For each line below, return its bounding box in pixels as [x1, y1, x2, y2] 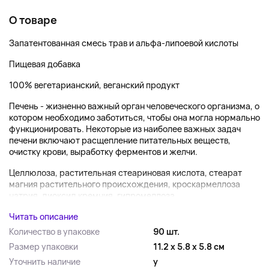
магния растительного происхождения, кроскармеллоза [9, 178, 240, 190]
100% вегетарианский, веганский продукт [9, 79, 180, 91]
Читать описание [9, 211, 78, 222]
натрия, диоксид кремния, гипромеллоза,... [9, 190, 184, 201]
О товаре [9, 13, 57, 27]
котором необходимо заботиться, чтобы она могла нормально [9, 112, 260, 123]
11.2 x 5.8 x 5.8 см [153, 241, 225, 252]
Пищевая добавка [9, 58, 80, 70]
